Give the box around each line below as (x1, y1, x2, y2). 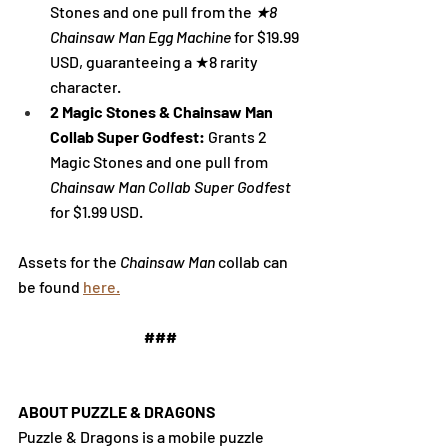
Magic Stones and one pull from (50, 151, 271, 171)
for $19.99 (234, 26, 302, 46)
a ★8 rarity (184, 51, 261, 71)
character (50, 76, 117, 96)
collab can (215, 251, 291, 271)
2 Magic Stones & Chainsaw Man (50, 101, 276, 121)
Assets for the (18, 251, 120, 271)
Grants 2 (208, 126, 270, 146)
